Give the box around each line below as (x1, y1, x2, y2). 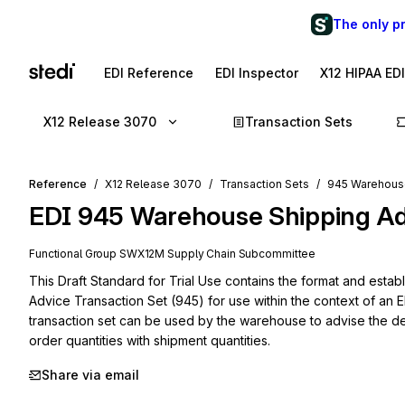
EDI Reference (104, 65, 193, 80)
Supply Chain (167, 247, 236, 260)
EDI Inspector (215, 65, 298, 80)
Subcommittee (235, 247, 316, 260)
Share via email (42, 367, 139, 382)
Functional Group (29, 247, 119, 260)
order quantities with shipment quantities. (29, 333, 270, 348)
